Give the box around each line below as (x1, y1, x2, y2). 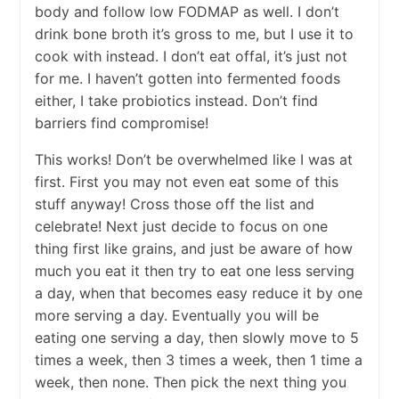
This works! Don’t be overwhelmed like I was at (34, 151, 353, 169)
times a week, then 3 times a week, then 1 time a (34, 351, 362, 370)
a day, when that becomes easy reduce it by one (34, 284, 362, 303)
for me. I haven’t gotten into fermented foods (34, 69, 340, 88)
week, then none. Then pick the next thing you (34, 373, 346, 392)
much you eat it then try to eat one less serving (34, 262, 354, 281)
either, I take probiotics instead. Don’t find (34, 92, 318, 110)
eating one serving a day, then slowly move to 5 (34, 329, 359, 347)
